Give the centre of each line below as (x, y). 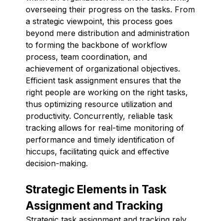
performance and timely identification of (100, 139)
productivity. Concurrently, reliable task (99, 116)
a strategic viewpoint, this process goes (99, 21)
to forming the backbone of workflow (96, 45)
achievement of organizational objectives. (103, 68)
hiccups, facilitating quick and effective (97, 151)
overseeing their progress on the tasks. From (110, 9)
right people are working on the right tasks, (107, 92)
